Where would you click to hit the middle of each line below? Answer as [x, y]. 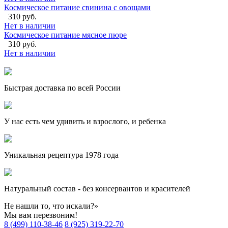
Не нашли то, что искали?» [51, 206]
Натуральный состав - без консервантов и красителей [97, 189]
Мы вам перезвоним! [41, 215]
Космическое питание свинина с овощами [77, 8]
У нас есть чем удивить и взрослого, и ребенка [85, 122]
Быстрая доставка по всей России [62, 88]
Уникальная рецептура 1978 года [61, 155]
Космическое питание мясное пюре [65, 35]
